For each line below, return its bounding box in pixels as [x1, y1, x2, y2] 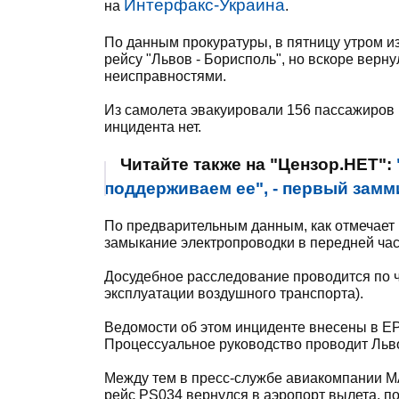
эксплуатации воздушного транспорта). [104, 286, 363, 301]
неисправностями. [104, 69, 226, 84]
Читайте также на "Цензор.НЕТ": [120, 155, 396, 174]
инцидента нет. [104, 119, 201, 134]
